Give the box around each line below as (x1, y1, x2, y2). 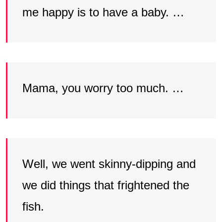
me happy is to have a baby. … (22, 5, 184, 19)
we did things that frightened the (22, 178, 189, 192)
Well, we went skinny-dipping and (22, 157, 196, 170)
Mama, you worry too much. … (22, 81, 184, 95)
